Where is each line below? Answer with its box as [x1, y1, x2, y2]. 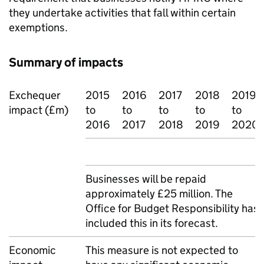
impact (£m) [9, 103, 68, 117]
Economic [9, 243, 56, 257]
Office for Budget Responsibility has [85, 202, 259, 215]
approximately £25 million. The [85, 187, 233, 200]
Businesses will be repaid [85, 172, 206, 186]
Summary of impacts [9, 55, 123, 70]
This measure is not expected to [85, 243, 238, 257]
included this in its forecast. [85, 216, 218, 230]
